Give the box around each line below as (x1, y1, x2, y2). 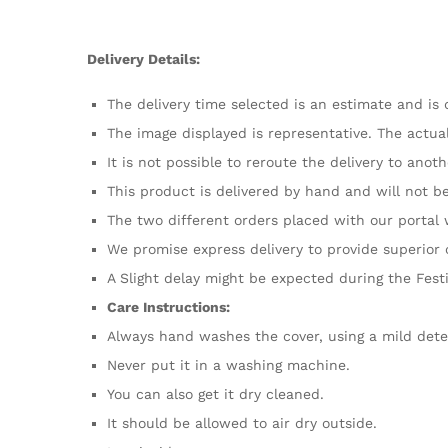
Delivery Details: (87, 50, 200, 67)
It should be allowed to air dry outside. (107, 415, 377, 432)
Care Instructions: (107, 299, 230, 316)
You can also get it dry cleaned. (107, 386, 324, 403)
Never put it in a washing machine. (107, 357, 350, 374)
